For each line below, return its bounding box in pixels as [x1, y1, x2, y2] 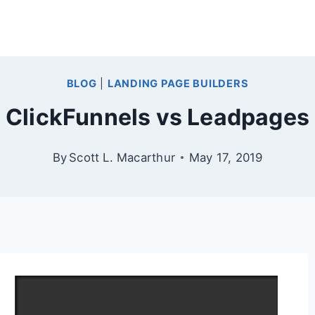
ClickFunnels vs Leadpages [5, 103, 310, 131]
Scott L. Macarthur [69, 150, 175, 165]
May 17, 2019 [188, 150, 263, 165]
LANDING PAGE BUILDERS [107, 77, 249, 90]
